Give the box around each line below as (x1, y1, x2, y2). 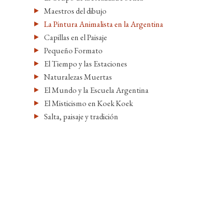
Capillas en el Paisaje (44, 32, 107, 43)
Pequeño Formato (44, 45, 103, 56)
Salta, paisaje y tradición (44, 111, 118, 122)
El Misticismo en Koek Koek (44, 98, 133, 109)
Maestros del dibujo (44, 5, 107, 16)
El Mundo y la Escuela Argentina (44, 85, 149, 95)
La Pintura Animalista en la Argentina (44, 19, 163, 29)
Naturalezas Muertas (44, 71, 112, 82)
